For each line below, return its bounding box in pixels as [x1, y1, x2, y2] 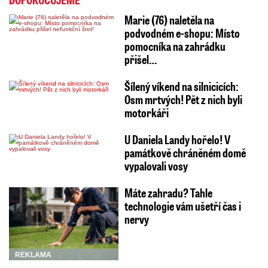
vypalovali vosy [124, 158, 188, 174]
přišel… [124, 51, 157, 68]
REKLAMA [15, 250, 51, 259]
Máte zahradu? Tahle [124, 185, 212, 201]
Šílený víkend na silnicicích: [124, 78, 239, 95]
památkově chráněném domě [124, 145, 246, 161]
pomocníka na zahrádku [124, 38, 226, 54]
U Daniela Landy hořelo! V [124, 132, 230, 148]
